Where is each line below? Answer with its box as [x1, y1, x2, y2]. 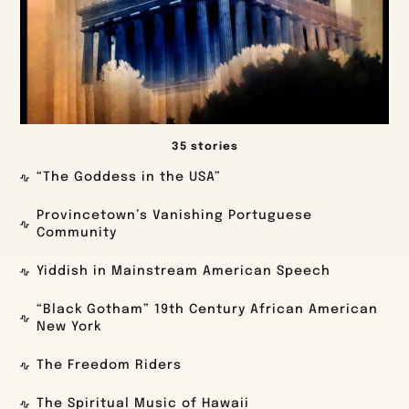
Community [37, 226, 118, 240]
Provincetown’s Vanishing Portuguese [37, 209, 313, 223]
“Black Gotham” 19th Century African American [37, 303, 379, 317]
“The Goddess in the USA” [37, 171, 222, 184]
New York [37, 320, 102, 334]
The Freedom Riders [37, 359, 183, 372]
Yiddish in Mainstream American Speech [37, 265, 331, 278]
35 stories [171, 142, 238, 153]
